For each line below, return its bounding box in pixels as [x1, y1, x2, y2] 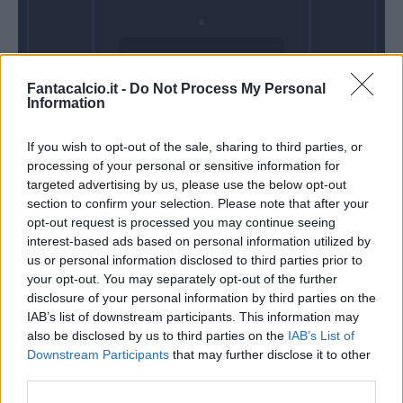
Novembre [165, 91, 238, 109]
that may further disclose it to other [169, 347, 371, 362]
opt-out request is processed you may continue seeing [27, 215, 336, 229]
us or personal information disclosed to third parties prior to [27, 253, 363, 267]
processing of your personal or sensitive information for [27, 158, 340, 173]
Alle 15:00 [168, 109, 235, 127]
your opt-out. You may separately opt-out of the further [27, 272, 337, 286]
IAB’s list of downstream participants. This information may [27, 309, 359, 324]
